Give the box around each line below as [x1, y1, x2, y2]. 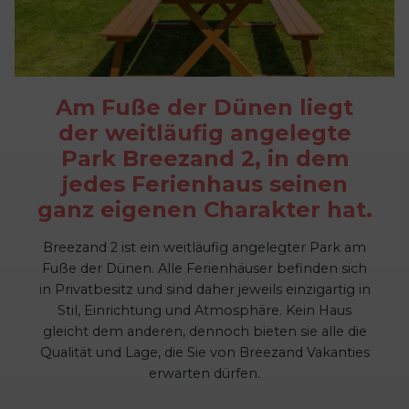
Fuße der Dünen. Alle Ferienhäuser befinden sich [42, 259, 367, 277]
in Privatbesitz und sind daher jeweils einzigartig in [38, 280, 371, 298]
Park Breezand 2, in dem [60, 144, 349, 172]
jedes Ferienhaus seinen [61, 170, 348, 197]
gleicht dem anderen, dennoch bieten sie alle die [42, 322, 367, 340]
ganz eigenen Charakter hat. [37, 195, 372, 223]
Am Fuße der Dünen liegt [56, 93, 353, 121]
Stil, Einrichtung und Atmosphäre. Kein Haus [58, 301, 351, 319]
